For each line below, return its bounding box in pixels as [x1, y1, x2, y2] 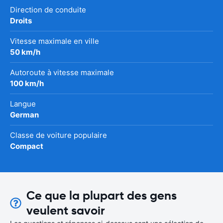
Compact [10, 141, 43, 151]
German [10, 110, 39, 120]
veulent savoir [26, 203, 105, 219]
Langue [10, 99, 36, 109]
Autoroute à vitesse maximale [10, 68, 114, 78]
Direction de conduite [10, 5, 86, 15]
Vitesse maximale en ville [10, 36, 99, 46]
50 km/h [10, 47, 40, 57]
